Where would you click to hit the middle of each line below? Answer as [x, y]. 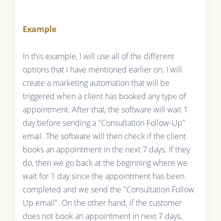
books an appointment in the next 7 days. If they [106, 149]
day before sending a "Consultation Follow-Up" [104, 123]
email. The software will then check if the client [104, 136]
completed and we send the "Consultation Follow [108, 189]
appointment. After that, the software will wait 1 [105, 110]
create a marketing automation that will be [96, 83]
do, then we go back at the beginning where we [105, 163]
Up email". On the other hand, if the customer [102, 203]
